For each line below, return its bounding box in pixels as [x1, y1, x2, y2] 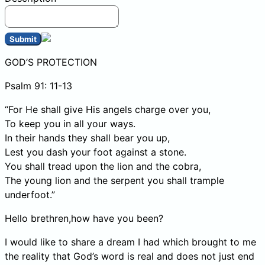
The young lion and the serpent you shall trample [5, 174, 224, 186]
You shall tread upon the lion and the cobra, [5, 160, 201, 172]
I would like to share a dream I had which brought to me [5, 235, 256, 248]
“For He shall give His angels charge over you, [5, 103, 211, 115]
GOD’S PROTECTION [5, 56, 97, 68]
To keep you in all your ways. [5, 117, 135, 130]
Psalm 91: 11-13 [5, 79, 72, 92]
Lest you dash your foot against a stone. [5, 146, 186, 158]
